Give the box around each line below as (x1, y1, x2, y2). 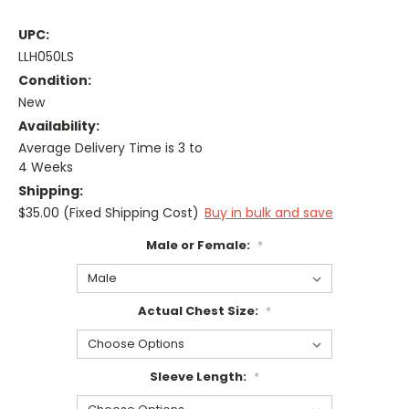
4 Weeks (18, 158, 73, 177)
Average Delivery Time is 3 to (18, 139, 203, 158)
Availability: (18, 117, 100, 136)
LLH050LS (18, 47, 74, 67)
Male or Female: (146, 236, 253, 255)
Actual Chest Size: (138, 302, 261, 320)
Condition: (18, 71, 91, 90)
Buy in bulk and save (204, 204, 333, 223)
